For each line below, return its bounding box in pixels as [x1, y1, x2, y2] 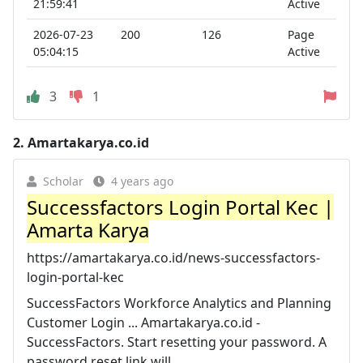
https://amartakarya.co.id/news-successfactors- [27, 249, 320, 267]
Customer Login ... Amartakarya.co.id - [27, 314, 260, 331]
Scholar [43, 173, 83, 189]
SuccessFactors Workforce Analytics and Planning [27, 294, 331, 312]
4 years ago [111, 173, 173, 189]
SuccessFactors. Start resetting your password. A [27, 333, 327, 351]
